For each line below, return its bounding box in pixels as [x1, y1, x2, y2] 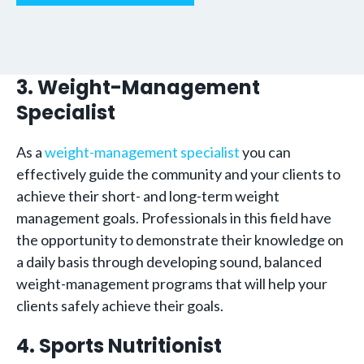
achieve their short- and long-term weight [16, 186, 279, 205]
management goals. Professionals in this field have [16, 208, 331, 227]
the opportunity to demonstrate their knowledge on [16, 230, 344, 249]
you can [240, 142, 291, 161]
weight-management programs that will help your [16, 274, 327, 292]
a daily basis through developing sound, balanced [16, 252, 322, 271]
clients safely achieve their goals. [16, 296, 223, 314]
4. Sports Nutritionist [16, 331, 222, 359]
